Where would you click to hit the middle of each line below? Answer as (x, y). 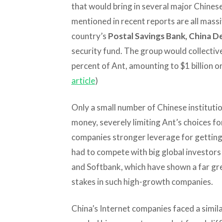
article (83, 80)
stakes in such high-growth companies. (142, 181)
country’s (89, 36)
